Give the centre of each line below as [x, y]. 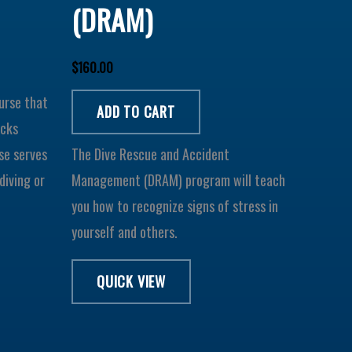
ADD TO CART [136, 111]
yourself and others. [125, 231]
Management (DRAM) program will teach [178, 180]
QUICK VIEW [131, 281]
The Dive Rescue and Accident [150, 154]
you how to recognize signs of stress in [175, 205]
